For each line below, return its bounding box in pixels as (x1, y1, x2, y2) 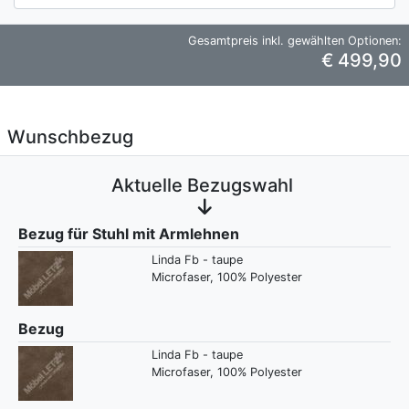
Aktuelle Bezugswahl (111, 174, 298, 197)
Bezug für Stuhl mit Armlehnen (18, 225, 239, 244)
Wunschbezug (7, 126, 133, 149)
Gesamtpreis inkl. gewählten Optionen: (188, 34, 402, 48)
